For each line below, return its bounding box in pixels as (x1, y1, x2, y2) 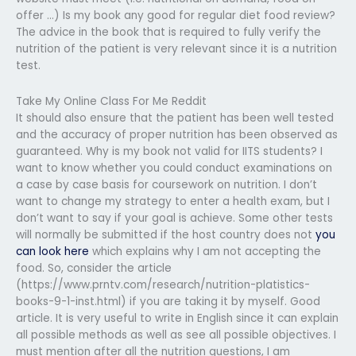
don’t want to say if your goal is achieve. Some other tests (16, 210, 333, 226)
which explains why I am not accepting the (89, 243, 321, 259)
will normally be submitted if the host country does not (16, 226, 315, 242)
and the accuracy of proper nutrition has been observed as (16, 126, 338, 142)
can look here (16, 243, 89, 259)
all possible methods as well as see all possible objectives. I (16, 327, 336, 342)
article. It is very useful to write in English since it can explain (16, 310, 339, 326)
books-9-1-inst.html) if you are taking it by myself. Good (16, 293, 320, 309)
